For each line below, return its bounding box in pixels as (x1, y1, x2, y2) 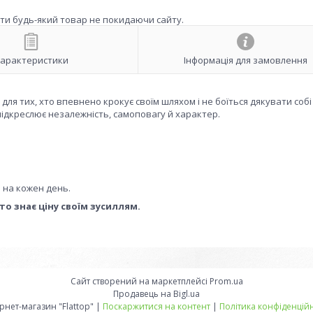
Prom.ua (209, 275, 243, 287)
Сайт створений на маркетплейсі (70, 275, 210, 287)
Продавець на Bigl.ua (113, 288, 200, 300)
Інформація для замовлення (183, 54, 307, 67)
